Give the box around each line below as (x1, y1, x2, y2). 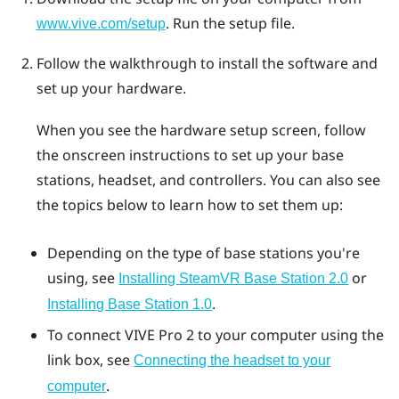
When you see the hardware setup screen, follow (36, 120, 366, 141)
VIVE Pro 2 (125, 325, 195, 346)
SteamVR (179, 270, 241, 286)
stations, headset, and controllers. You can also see (36, 170, 380, 191)
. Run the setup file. (165, 13, 295, 34)
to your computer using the (194, 325, 385, 346)
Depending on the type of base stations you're (47, 242, 361, 263)
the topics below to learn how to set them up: (36, 195, 343, 216)
